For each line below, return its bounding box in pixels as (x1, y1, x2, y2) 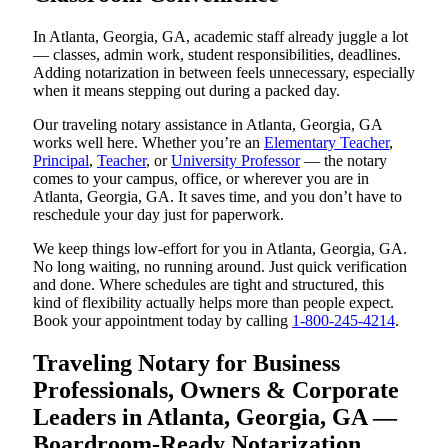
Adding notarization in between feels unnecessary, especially (33, 64, 415, 82)
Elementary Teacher (264, 134, 389, 152)
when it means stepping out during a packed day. (33, 82, 340, 100)
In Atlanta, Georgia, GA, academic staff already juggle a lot (33, 28, 408, 46)
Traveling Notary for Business (33, 350, 340, 377)
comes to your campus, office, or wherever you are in (33, 170, 369, 188)
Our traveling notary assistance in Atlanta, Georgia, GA (33, 116, 382, 134)
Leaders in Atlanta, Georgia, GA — (33, 404, 397, 431)
